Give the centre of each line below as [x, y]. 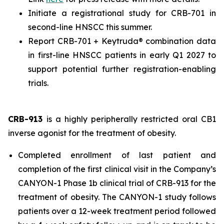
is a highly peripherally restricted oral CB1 [131, 119]
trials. [38, 83]
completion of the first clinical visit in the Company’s [117, 169]
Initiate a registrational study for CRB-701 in [122, 13]
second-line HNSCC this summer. [90, 27]
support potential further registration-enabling [122, 69]
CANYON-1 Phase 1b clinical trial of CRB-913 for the [117, 183]
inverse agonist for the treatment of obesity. [92, 133]
